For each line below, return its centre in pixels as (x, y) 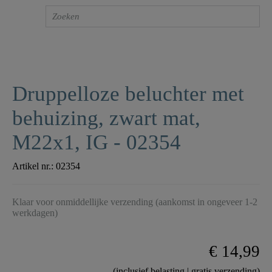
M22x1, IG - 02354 (97, 143)
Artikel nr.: (34, 166)
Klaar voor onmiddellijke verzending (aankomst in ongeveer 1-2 (135, 202)
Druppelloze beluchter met (128, 94)
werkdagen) (35, 213)
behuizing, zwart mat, (106, 118)
